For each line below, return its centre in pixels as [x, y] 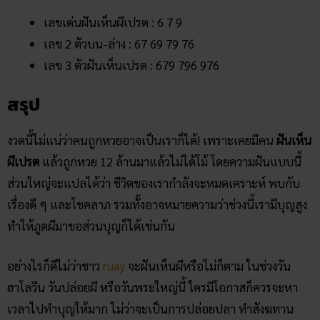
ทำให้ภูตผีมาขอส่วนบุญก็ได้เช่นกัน [91, 226]
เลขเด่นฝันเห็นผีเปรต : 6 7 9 [113, 22]
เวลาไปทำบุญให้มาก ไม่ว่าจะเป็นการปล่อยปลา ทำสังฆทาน [150, 308]
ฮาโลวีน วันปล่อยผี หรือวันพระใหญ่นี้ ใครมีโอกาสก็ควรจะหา [152, 287]
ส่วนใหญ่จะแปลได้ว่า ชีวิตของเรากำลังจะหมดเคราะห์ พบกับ [154, 183]
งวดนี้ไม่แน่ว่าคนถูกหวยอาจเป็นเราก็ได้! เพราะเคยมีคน [142, 140]
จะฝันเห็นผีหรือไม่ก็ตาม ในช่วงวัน [208, 265]
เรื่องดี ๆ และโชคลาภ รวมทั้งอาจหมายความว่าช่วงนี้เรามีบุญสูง [157, 205]
